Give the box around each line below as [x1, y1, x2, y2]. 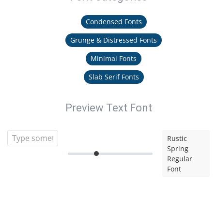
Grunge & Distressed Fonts [70, 35, 157, 45]
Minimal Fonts [91, 54, 137, 63]
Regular [167, 154, 192, 163]
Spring [167, 144, 188, 153]
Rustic [167, 134, 187, 143]
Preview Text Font [65, 102, 152, 114]
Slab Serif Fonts [88, 72, 139, 81]
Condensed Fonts [85, 17, 142, 26]
